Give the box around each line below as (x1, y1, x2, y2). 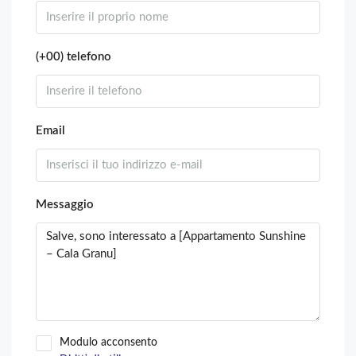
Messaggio (36, 198, 94, 211)
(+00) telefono (36, 50, 111, 63)
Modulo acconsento (60, 336, 157, 348)
